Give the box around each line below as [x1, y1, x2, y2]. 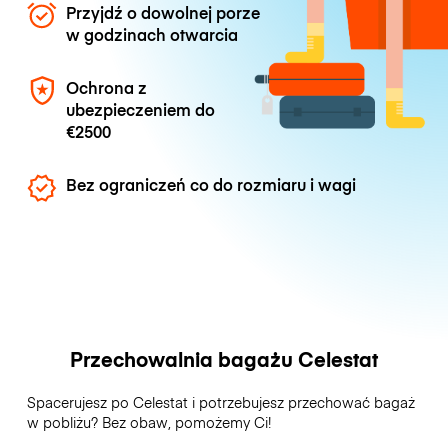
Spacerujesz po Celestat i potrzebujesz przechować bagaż [26, 392, 415, 413]
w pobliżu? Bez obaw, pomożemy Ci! [26, 412, 275, 433]
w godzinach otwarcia [66, 22, 239, 45]
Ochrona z [66, 75, 148, 98]
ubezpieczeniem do [66, 97, 216, 120]
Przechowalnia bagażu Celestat [70, 345, 378, 373]
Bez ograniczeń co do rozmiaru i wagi [66, 173, 357, 196]
